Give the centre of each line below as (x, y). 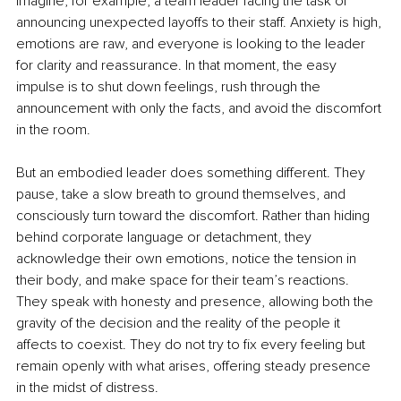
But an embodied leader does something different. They (192, 173)
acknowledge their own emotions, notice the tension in (188, 259)
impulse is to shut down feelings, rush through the (170, 87)
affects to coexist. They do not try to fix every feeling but (192, 345)
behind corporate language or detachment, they (166, 238)
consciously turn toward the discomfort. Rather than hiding (195, 216)
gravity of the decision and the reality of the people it (180, 324)
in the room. (53, 130)
